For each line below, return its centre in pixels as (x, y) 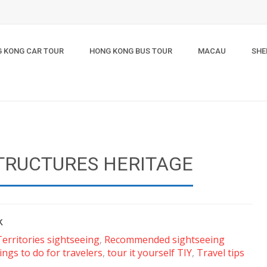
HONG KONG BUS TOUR (131, 51)
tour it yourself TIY (150, 253)
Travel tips (221, 253)
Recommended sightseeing (164, 240)
